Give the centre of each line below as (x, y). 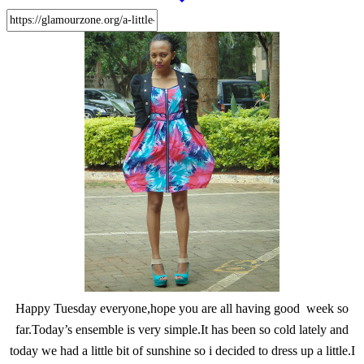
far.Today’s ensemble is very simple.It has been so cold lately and (182, 330)
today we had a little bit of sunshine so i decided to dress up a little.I (182, 351)
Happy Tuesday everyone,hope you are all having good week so (182, 309)
